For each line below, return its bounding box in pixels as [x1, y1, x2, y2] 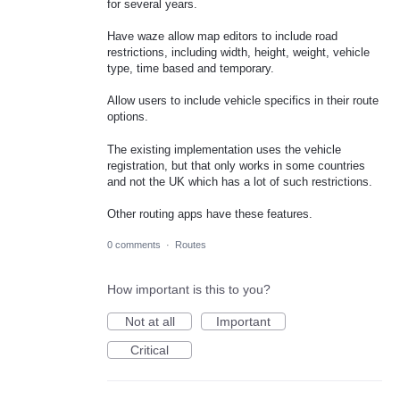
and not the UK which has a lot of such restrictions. [107, 174, 372, 188]
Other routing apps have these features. [107, 206, 312, 221]
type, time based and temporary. [107, 62, 274, 76]
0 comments [107, 239, 161, 251]
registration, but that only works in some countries [107, 158, 365, 172]
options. [107, 110, 148, 124]
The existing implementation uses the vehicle [107, 142, 341, 156]
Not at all [124, 314, 175, 329]
